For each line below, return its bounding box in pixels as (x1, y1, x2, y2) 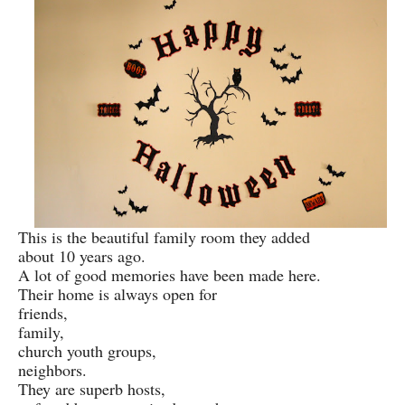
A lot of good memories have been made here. (18, 263, 321, 286)
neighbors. (18, 358, 87, 381)
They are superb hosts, (18, 377, 165, 400)
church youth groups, (18, 339, 156, 362)
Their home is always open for (18, 282, 222, 305)
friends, (18, 301, 68, 324)
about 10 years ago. (18, 244, 146, 267)
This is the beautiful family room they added (18, 225, 310, 248)
